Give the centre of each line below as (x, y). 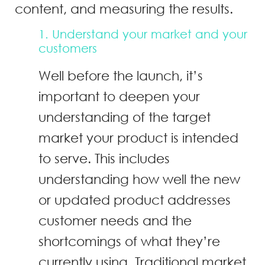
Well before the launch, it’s (121, 76)
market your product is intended (138, 138)
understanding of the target (125, 117)
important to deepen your (119, 96)
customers (68, 49)
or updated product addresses (135, 200)
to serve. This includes (104, 159)
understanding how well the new (139, 179)
